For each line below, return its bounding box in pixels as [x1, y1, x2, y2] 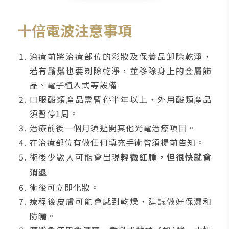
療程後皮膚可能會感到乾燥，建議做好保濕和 [29, 195, 212, 208]
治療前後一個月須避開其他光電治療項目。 [29, 121, 196, 134]
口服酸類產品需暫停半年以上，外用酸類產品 [29, 93, 212, 105]
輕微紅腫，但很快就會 [121, 150, 212, 163]
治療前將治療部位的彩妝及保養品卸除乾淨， [29, 50, 212, 62]
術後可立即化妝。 [29, 180, 100, 193]
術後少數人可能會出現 [29, 150, 121, 163]
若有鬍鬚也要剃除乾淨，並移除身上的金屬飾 [29, 64, 212, 77]
